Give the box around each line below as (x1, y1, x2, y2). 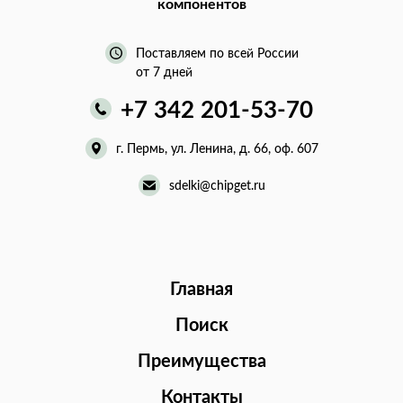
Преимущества (137, 353, 266, 372)
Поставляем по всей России (135, 48, 299, 61)
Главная (170, 281, 233, 300)
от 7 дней (135, 67, 193, 80)
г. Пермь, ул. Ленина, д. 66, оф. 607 (115, 143, 318, 157)
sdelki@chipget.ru (168, 180, 265, 193)
